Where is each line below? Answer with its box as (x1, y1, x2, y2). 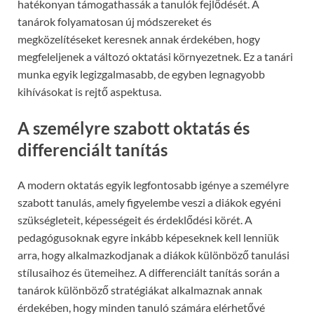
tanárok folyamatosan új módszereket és (18, 15, 212, 29)
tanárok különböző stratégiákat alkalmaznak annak (18, 282, 262, 296)
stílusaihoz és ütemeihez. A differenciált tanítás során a (18, 265, 280, 279)
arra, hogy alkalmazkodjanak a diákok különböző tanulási (18, 247, 289, 261)
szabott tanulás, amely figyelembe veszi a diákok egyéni (18, 195, 281, 209)
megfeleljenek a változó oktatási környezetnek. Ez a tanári (18, 50, 293, 64)
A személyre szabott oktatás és (18, 118, 250, 139)
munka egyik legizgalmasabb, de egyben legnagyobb (18, 67, 265, 81)
